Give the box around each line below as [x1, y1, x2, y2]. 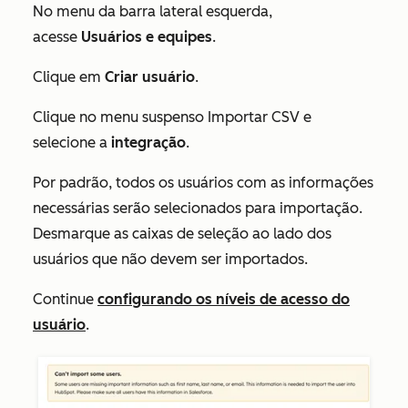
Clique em [33, 68, 105, 86]
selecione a [33, 134, 111, 151]
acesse [33, 28, 81, 46]
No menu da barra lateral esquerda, [33, 3, 272, 20]
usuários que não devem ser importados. [33, 250, 308, 268]
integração [111, 134, 186, 151]
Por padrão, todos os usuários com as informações [33, 174, 373, 191]
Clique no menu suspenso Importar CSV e [33, 108, 311, 126]
